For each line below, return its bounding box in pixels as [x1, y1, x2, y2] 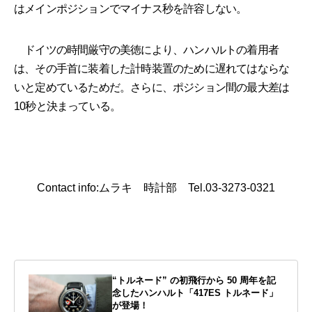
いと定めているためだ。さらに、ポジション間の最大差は [14, 81, 290, 94]
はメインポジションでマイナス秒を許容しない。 [14, 3, 247, 15]
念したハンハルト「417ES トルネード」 [112, 288, 278, 299]
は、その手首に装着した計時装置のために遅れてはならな [14, 63, 290, 75]
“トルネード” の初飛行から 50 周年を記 [112, 275, 276, 286]
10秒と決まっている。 [14, 100, 121, 113]
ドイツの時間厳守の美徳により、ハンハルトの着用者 [14, 44, 279, 56]
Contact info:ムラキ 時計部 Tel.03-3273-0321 [37, 182, 275, 194]
